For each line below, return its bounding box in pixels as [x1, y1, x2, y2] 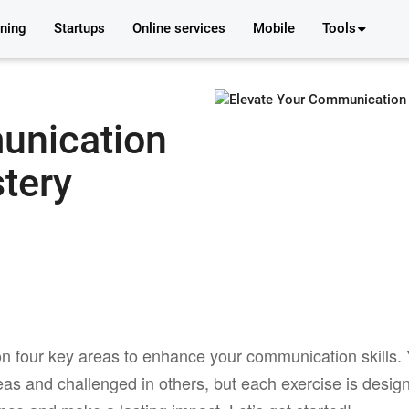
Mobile [253, 20, 296, 37]
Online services [132, 20, 226, 37]
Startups [54, 20, 106, 37]
